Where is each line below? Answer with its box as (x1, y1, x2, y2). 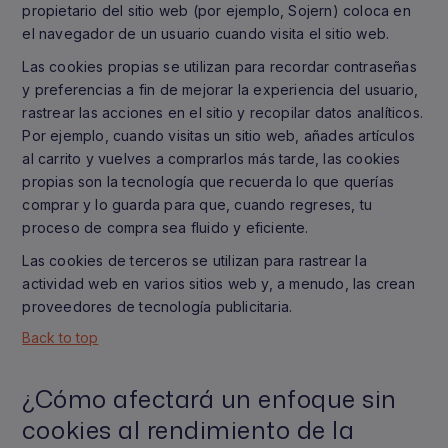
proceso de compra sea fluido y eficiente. (22, 219, 309, 236)
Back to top (22, 329, 99, 346)
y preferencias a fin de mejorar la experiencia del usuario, (22, 81, 419, 98)
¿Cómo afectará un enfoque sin (22, 382, 397, 416)
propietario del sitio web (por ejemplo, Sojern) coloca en (22, 2, 411, 19)
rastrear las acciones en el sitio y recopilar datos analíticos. (22, 104, 423, 121)
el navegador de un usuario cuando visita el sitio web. (22, 25, 390, 42)
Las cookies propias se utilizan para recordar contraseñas (22, 58, 417, 75)
